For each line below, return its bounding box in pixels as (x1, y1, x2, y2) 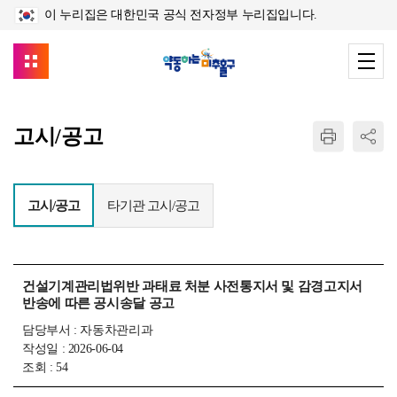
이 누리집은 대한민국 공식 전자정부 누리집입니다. (44, 8, 317, 21)
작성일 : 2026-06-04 (22, 342, 123, 355)
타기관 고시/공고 (107, 198, 199, 213)
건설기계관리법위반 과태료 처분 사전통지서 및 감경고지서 (22, 279, 362, 293)
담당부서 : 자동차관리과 (22, 323, 153, 337)
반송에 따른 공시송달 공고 (22, 296, 175, 310)
